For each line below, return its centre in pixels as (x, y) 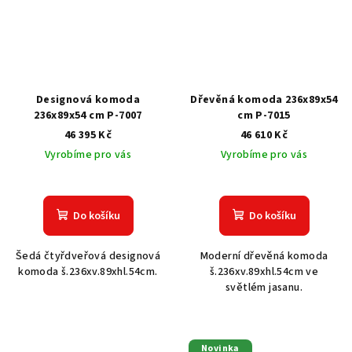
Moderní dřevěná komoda (264, 256)
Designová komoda (88, 99)
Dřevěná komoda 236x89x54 (264, 99)
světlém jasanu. (264, 287)
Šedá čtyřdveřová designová (88, 256)
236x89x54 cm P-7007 (88, 115)
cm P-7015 (264, 115)
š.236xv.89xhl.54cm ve (264, 271)
